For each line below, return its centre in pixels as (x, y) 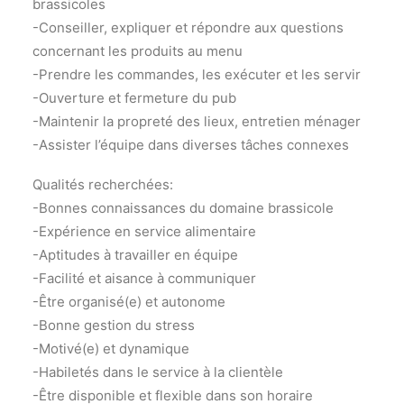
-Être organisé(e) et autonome (129, 302)
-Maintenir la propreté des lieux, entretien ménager (197, 121)
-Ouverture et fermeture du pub (134, 98)
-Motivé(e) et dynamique (111, 349)
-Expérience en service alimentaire (144, 231)
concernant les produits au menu (138, 51)
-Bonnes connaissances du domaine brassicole (183, 208)
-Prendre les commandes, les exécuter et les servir (197, 74)
